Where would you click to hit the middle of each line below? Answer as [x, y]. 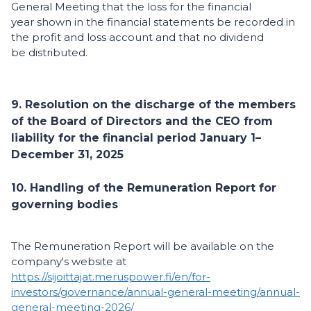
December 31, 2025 [67, 155]
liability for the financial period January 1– [136, 138]
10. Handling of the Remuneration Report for [144, 188]
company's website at [70, 262]
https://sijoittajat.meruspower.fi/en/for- [111, 277]
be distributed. [51, 53]
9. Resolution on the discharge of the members [153, 105]
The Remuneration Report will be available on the [143, 246]
